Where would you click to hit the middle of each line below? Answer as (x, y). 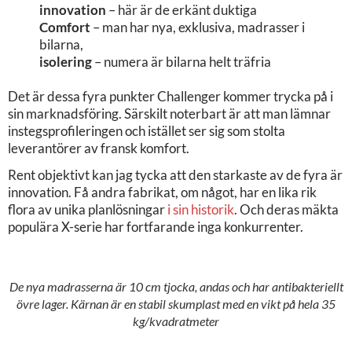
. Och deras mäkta (286, 209)
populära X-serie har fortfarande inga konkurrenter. (156, 226)
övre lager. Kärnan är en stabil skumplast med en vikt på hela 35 (176, 303)
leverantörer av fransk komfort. (99, 148)
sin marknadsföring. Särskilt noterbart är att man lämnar (169, 113)
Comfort (65, 27)
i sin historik (201, 209)
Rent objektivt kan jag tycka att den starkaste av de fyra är (175, 174)
